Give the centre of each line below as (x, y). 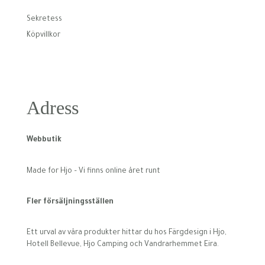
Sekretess (44, 19)
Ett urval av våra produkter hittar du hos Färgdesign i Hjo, (126, 233)
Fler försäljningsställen (70, 202)
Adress (52, 108)
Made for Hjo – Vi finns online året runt (93, 171)
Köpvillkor (43, 35)
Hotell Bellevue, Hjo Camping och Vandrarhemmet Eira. (122, 245)
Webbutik (44, 140)
